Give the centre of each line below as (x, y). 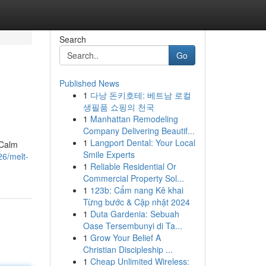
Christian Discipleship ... (128, 249)
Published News (89, 83)
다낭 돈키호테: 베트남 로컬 (140, 95)
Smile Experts (109, 154)
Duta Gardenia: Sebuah (134, 214)
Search (72, 39)
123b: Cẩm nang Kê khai (137, 190)
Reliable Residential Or (133, 166)
